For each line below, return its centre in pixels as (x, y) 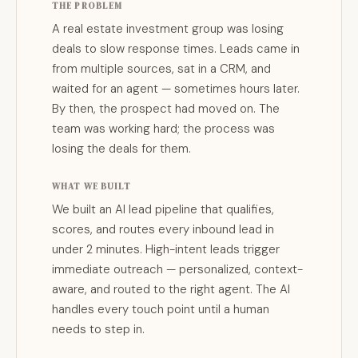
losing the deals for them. (121, 149)
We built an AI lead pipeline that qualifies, (163, 209)
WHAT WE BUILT (92, 187)
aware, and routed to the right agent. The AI (171, 289)
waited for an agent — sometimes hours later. (176, 89)
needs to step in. (98, 329)
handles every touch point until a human (161, 309)
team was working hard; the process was (163, 129)
